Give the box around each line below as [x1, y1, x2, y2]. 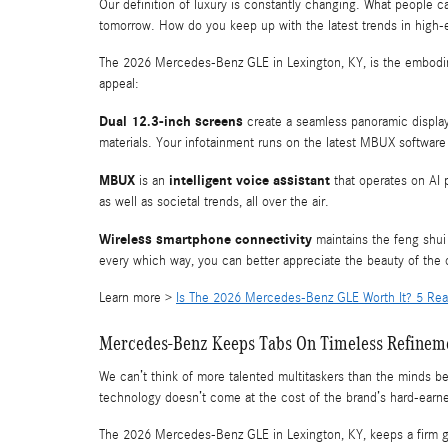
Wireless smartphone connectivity [99, 231, 312, 248]
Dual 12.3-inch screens [99, 113, 243, 130]
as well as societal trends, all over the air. [99, 194, 329, 210]
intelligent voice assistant [169, 172, 330, 189]
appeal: [99, 76, 139, 92]
